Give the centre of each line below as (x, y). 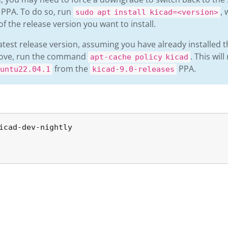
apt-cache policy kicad (139, 57)
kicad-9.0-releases (133, 69)
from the (71, 69)
